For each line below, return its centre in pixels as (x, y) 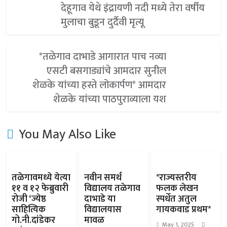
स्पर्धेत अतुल (176, 199)
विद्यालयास (103, 210)
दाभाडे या (100, 199)
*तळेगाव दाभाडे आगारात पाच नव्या (103, 57)
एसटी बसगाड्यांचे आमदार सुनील (107, 71)
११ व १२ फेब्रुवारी (40, 188)
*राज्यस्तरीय (176, 178)
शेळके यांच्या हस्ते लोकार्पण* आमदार (100, 85)
